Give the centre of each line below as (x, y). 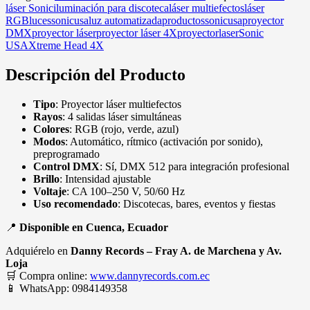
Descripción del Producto (95, 74)
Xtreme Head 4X (66, 45)
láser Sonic (29, 8)
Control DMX (66, 166)
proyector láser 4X (137, 33)
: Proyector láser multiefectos (118, 104)
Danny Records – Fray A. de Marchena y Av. (176, 250)
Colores (51, 129)
